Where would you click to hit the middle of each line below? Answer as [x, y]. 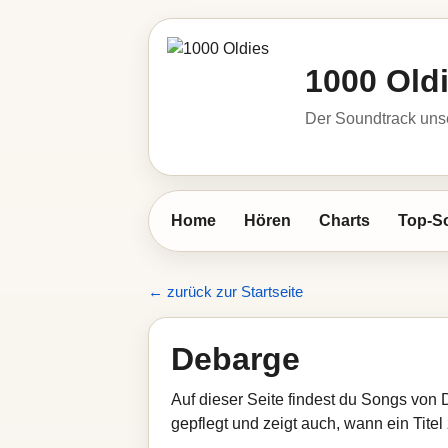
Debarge [235, 359]
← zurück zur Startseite [225, 291]
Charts [344, 220]
